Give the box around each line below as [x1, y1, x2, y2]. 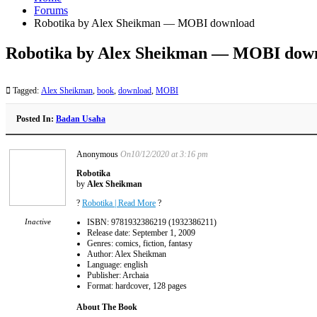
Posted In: [16, 113, 56, 124]
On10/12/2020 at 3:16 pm [120, 149, 208, 159]
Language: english [87, 259, 148, 270]
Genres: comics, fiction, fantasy [87, 238, 192, 248]
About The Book [76, 301, 137, 312]
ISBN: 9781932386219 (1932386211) [87, 217, 217, 227]
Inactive [24, 217, 51, 226]
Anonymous [76, 149, 118, 159]
